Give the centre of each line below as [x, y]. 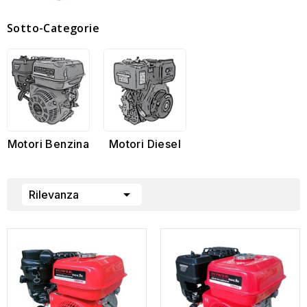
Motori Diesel [145, 144]
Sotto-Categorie [53, 28]
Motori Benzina [48, 144]
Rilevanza [54, 195]
